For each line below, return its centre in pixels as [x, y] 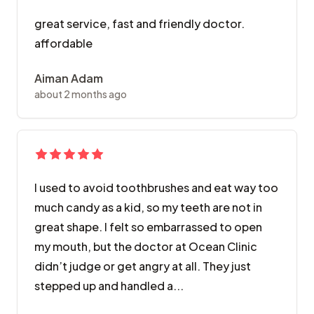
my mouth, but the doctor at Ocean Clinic [146, 247]
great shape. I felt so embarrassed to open [148, 227]
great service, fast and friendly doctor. [139, 24]
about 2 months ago [81, 94]
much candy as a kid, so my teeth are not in [148, 207]
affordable [63, 43]
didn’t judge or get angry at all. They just [143, 266]
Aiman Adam [69, 78]
